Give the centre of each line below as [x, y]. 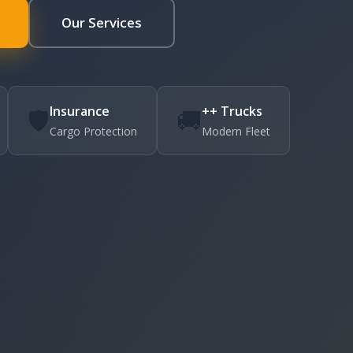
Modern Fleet [236, 131]
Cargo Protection [93, 131]
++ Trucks [232, 111]
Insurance [80, 111]
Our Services [102, 22]
